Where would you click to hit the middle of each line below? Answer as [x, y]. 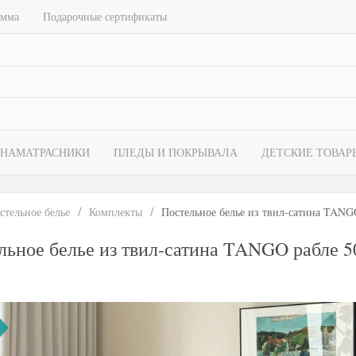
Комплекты [116, 212]
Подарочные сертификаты [105, 16]
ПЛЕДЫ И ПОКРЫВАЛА [176, 152]
